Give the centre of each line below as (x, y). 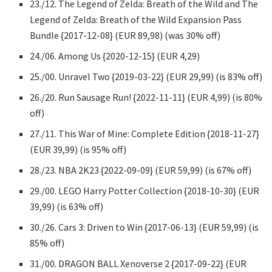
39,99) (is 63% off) (67, 206)
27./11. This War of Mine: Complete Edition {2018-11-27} (145, 133)
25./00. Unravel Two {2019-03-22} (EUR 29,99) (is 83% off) (146, 76)
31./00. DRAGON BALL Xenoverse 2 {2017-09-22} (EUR (138, 263)
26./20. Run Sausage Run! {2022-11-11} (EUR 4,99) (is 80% (146, 97)
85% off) (47, 243)
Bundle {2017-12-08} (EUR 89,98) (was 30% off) (125, 35)
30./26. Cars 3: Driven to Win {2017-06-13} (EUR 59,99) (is (144, 227)
